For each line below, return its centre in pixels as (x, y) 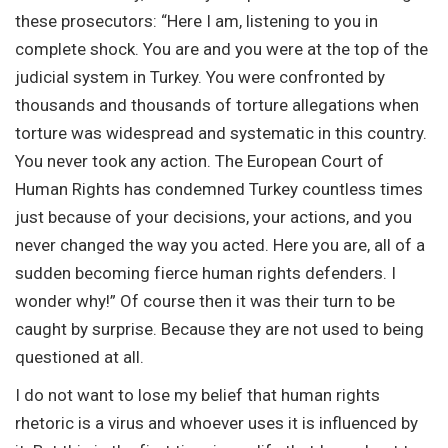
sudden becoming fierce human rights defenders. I (205, 272)
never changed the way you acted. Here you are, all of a (220, 244)
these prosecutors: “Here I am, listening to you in (196, 20)
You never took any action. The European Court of (199, 160)
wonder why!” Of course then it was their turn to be (205, 300)
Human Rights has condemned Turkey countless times (219, 188)
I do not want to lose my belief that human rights (197, 394)
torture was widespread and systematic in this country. (221, 132)
